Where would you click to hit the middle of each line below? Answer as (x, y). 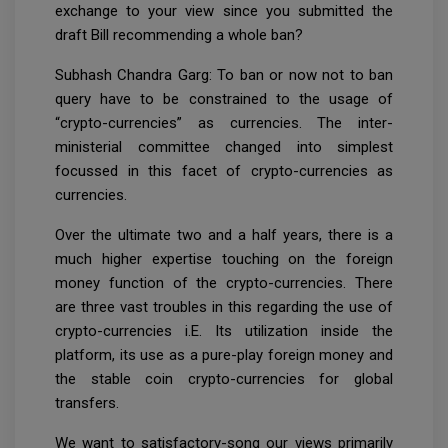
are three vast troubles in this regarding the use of (224, 306)
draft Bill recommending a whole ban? (179, 34)
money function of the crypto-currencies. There (224, 282)
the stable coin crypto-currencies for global (224, 378)
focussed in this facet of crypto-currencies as (224, 170)
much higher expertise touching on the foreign (224, 258)
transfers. (87, 402)
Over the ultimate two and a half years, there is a (224, 234)
